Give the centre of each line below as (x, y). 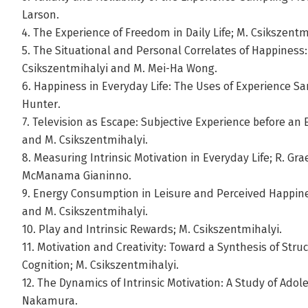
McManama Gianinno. (77, 176)
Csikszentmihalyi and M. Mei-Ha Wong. (120, 68)
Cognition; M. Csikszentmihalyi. (100, 265)
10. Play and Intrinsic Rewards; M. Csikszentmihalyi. (152, 229)
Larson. (41, 15)
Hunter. (41, 104)
